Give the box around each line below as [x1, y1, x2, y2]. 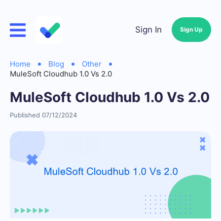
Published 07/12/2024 [10, 111, 77, 119]
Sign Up [180, 26, 203, 33]
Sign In [135, 25, 162, 35]
